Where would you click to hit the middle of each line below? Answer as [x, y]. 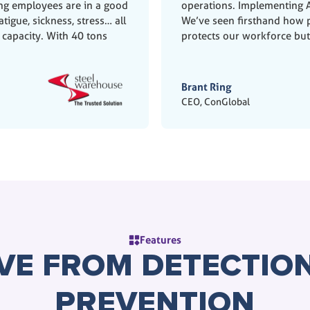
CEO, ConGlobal [215, 101]
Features [160, 239]
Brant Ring [206, 86]
